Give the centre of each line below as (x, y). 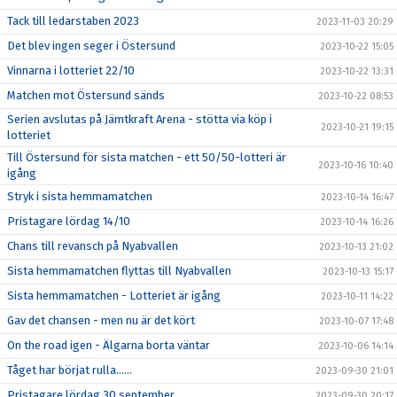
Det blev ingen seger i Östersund (91, 45)
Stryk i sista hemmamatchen (80, 196)
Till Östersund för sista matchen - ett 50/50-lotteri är (147, 157)
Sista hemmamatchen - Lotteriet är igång (114, 295)
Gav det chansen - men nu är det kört (101, 320)
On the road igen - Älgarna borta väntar (109, 345)
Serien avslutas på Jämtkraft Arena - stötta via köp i (140, 119)
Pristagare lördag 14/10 (69, 221)
